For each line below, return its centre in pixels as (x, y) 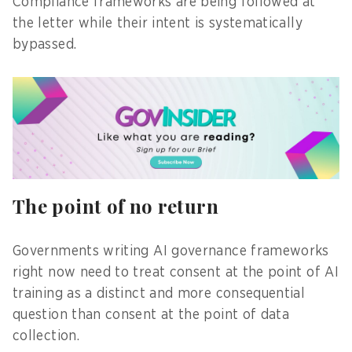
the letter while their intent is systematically (158, 23)
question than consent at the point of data (151, 315)
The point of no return (118, 205)
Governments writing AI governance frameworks (171, 251)
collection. (50, 336)
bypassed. (47, 44)
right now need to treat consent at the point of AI (176, 272)
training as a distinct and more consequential (159, 293)
